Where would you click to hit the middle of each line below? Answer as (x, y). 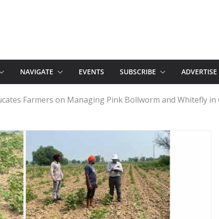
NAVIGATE (37, 72)
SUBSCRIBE (138, 72)
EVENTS (91, 72)
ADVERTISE (199, 72)
